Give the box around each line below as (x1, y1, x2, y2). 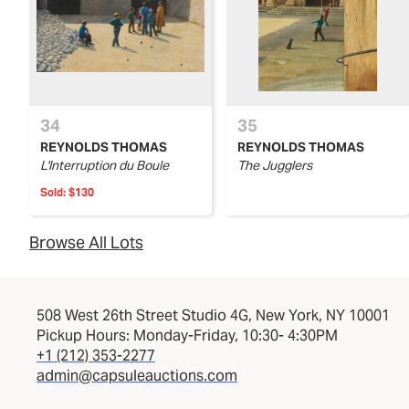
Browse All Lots (29, 232, 143, 254)
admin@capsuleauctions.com (37, 366, 237, 386)
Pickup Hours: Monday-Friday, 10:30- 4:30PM (37, 326, 338, 346)
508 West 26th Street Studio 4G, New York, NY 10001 (37, 306, 390, 326)
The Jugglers (237, 157, 312, 174)
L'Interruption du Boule (40, 157, 169, 174)
